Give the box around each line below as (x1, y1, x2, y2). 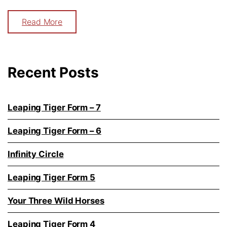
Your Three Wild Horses (8, 196, 104, 206)
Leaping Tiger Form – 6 (8, 126, 101, 136)
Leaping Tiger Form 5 (8, 172, 95, 183)
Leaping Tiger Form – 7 (8, 102, 101, 113)
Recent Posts (8, 64, 99, 82)
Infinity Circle (8, 149, 64, 160)
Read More (22, 17, 63, 27)
